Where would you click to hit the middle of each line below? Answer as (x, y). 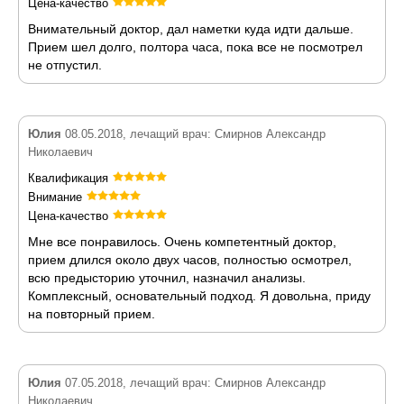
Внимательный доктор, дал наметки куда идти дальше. (191, 29)
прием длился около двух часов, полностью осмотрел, (190, 260)
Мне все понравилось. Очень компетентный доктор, (182, 242)
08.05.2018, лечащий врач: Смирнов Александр (193, 134)
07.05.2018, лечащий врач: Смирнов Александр (193, 383)
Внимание (55, 197)
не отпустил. (65, 65)
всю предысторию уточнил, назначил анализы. (167, 278)
